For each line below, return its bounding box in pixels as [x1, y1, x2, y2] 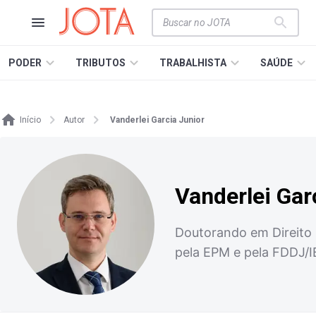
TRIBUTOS [75, 57, 126, 68]
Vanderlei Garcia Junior [110, 115, 205, 125]
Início [20, 115, 41, 125]
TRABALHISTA [159, 57, 226, 68]
